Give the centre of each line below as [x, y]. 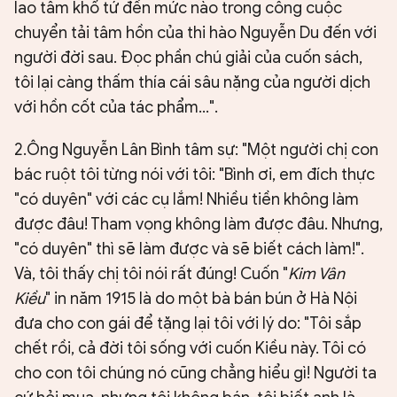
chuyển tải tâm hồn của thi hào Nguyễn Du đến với [195, 33]
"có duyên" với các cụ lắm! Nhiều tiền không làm [187, 200]
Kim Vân [316, 274]
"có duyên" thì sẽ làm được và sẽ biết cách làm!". [189, 249]
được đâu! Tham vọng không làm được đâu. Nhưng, [198, 225]
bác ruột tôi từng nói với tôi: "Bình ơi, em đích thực [195, 175]
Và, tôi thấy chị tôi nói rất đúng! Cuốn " [151, 274]
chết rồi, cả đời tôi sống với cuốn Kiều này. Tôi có [190, 349]
